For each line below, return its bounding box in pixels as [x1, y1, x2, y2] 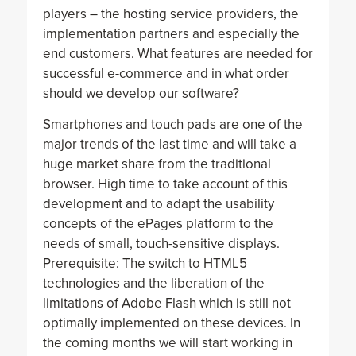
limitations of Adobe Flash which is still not [42, 295, 291, 312]
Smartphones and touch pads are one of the [42, 116, 303, 133]
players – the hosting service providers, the [42, 5, 299, 22]
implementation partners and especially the [42, 25, 300, 42]
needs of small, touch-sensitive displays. [42, 235, 280, 253]
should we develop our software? [42, 84, 239, 102]
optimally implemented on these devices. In [42, 315, 300, 332]
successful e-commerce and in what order [42, 64, 289, 82]
